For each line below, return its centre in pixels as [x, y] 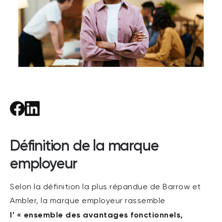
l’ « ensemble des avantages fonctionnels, [96, 215]
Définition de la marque [84, 146]
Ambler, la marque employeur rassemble [88, 201]
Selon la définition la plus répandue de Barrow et [106, 187]
